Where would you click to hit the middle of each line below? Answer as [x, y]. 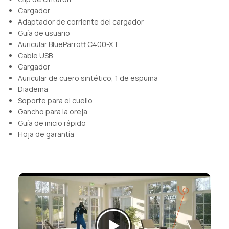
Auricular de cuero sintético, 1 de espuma [88, 78]
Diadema [33, 89]
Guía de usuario [44, 33]
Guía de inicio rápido [52, 123]
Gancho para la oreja [53, 112]
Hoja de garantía [46, 134]
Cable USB [35, 56]
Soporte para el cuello [55, 101]
